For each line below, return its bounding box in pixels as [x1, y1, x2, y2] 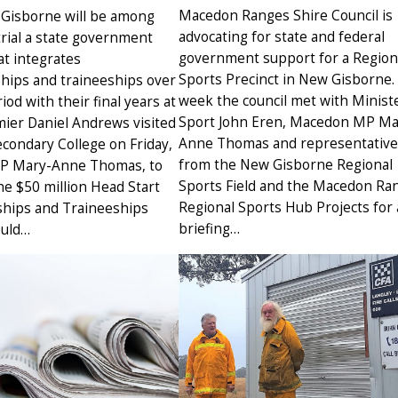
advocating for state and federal [179, 28, 385, 47]
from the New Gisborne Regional [179, 155, 393, 175]
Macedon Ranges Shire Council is [179, 6, 393, 26]
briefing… [179, 219, 240, 239]
